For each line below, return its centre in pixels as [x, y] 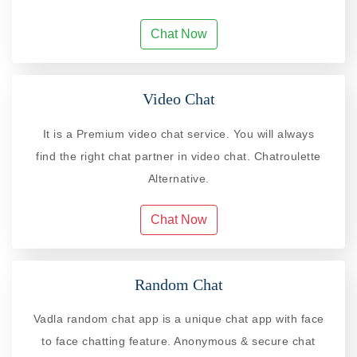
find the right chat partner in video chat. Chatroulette [178, 156]
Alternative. [178, 178]
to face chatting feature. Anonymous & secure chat [178, 341]
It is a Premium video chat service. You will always [178, 133]
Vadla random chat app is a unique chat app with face [178, 318]
